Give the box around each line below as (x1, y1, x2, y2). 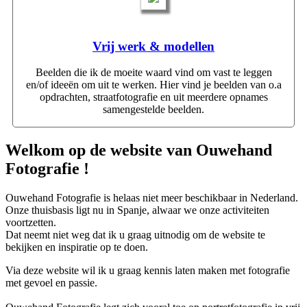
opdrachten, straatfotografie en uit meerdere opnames (39, 91, 268, 103)
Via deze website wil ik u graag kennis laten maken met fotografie (5, 265, 290, 277)
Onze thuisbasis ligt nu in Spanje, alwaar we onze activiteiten (5, 204, 269, 217)
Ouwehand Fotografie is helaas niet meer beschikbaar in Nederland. (5, 192, 298, 204)
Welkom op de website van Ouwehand (5, 141, 272, 160)
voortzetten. (5, 217, 56, 229)
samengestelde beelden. (103, 103, 204, 116)
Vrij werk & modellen (93, 38, 214, 53)
